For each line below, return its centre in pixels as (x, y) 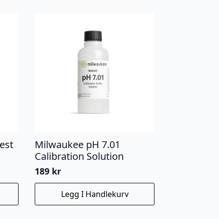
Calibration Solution (79, 156)
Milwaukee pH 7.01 (78, 144)
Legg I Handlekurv (95, 194)
